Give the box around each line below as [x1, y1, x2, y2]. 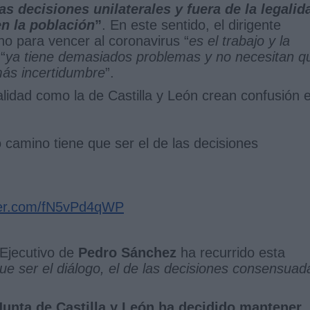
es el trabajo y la [189, 33, 290, 48]
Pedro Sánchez [74, 244, 176, 260]
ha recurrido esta [176, 244, 285, 260]
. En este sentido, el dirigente [102, 17, 281, 33]
